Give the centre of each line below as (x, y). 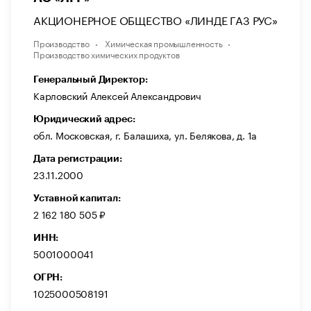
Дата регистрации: (78, 159)
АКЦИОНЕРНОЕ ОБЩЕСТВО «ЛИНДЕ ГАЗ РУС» (155, 19)
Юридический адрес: (84, 119)
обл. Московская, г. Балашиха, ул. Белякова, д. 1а (145, 135)
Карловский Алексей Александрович (117, 95)
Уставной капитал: (77, 198)
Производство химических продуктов (107, 54)
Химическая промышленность (164, 43)
